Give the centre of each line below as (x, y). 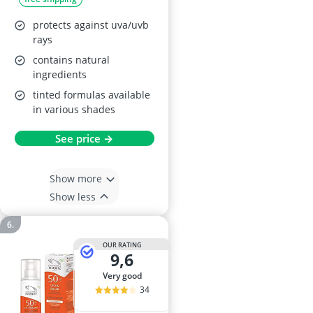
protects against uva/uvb (91, 25)
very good (124, 276)
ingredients (60, 74)
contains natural (71, 60)
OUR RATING (122, 245)
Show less (73, 196)
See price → (84, 138)
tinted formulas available (92, 95)
